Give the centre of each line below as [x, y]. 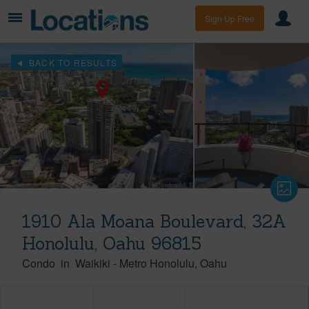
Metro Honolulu [157, 263]
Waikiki [93, 263]
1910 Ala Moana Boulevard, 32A [154, 221]
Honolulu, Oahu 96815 [112, 243]
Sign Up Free [230, 18]
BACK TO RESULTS [72, 62]
